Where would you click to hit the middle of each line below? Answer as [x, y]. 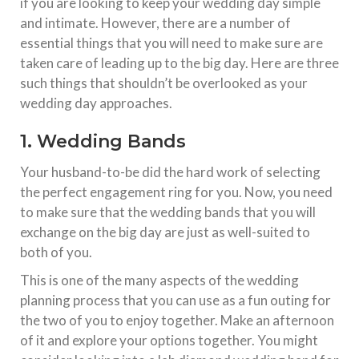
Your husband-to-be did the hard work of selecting [170, 171]
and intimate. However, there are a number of [155, 22]
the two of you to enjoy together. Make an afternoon [177, 320]
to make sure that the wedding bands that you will [168, 212]
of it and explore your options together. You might [169, 340]
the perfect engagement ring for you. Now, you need [176, 192]
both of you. [56, 252]
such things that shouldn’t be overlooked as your [164, 83]
